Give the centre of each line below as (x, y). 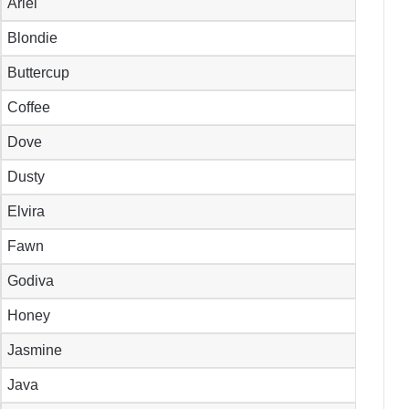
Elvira (26, 212)
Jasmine (35, 351)
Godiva (31, 281)
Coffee (29, 108)
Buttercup (39, 73)
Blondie (33, 38)
